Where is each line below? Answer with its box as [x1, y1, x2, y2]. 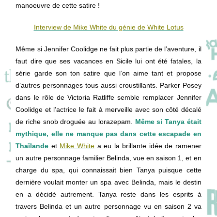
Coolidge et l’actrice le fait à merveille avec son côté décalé [15, 106, 201, 113]
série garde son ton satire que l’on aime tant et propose [15, 69, 201, 77]
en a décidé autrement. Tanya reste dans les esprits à [15, 190, 201, 198]
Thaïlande [15, 142, 49, 150]
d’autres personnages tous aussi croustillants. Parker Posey [15, 81, 201, 89]
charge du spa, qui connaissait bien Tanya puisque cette [15, 166, 201, 174]
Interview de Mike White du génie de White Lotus [33, 23, 184, 31]
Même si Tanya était [135, 118, 201, 125]
